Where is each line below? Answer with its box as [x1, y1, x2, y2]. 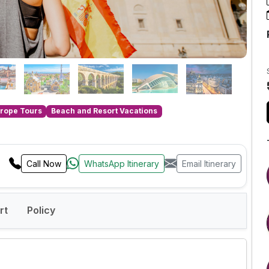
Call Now [26, 159, 62, 169]
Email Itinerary [182, 159, 237, 169]
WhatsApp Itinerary [84, 159, 160, 169]
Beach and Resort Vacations [51, 106, 158, 116]
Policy [27, 204, 55, 217]
